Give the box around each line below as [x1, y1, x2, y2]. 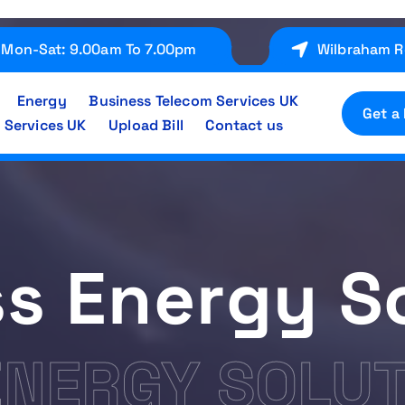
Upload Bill [108, 116, 184, 135]
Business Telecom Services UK [89, 91, 298, 110]
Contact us [205, 116, 284, 135]
